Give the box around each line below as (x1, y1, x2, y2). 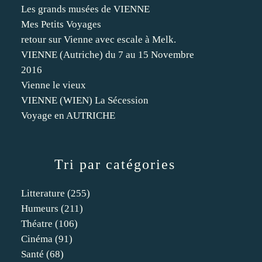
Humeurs (21, 203, 58, 214)
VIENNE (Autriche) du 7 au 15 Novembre (21, 49, 194, 60)
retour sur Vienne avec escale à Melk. (21, 34, 176, 45)
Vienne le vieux (21, 80, 86, 91)
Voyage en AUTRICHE (21, 110, 115, 121)
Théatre (21, 218, 53, 229)
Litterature (21, 188, 65, 199)
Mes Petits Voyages (21, 19, 101, 30)
